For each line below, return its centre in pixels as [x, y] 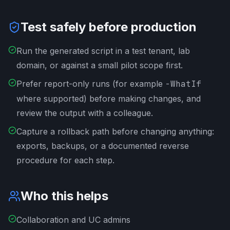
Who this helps [64, 196]
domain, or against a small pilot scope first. [100, 65]
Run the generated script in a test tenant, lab [103, 51]
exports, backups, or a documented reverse [103, 146]
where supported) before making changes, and [109, 99]
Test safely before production [109, 27]
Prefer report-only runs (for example [91, 84]
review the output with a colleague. [85, 113]
